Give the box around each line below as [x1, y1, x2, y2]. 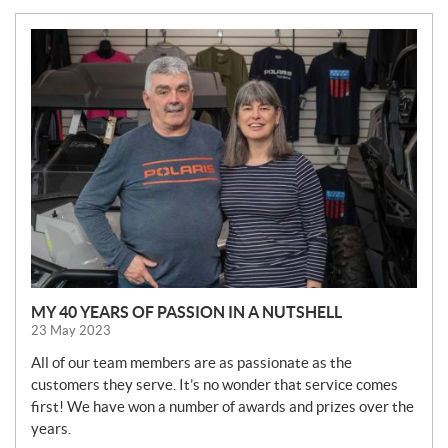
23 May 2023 [31, 323, 111, 339]
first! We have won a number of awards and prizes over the [31, 398, 414, 416]
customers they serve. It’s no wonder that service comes [31, 376, 398, 394]
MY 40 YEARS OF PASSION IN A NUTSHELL [31, 303, 342, 322]
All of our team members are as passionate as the [31, 354, 352, 372]
